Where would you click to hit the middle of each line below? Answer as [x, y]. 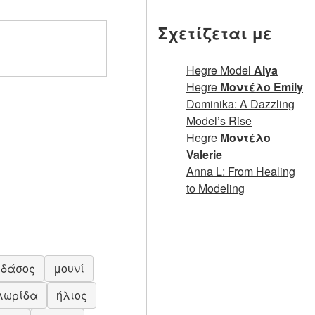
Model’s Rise [219, 121]
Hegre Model [220, 70]
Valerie [204, 155]
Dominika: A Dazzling [240, 104]
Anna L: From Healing [241, 172]
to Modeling [216, 188]
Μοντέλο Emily [262, 87]
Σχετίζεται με [215, 33]
